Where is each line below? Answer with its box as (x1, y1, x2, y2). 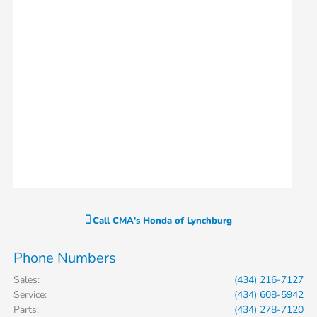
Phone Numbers (13, 248, 117, 268)
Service (13, 288, 45, 302)
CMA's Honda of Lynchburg (112, 214, 232, 228)
